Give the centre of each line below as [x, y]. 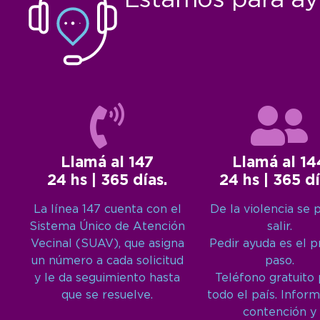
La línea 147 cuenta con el [107, 210]
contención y [279, 313]
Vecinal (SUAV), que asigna [107, 244]
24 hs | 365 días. [107, 181]
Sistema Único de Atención [107, 227]
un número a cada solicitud [107, 261]
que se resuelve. [107, 296]
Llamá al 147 [107, 163]
